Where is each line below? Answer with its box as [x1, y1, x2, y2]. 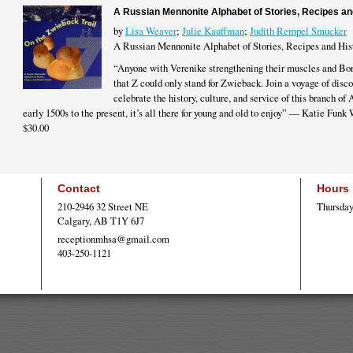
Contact [58, 181, 100, 195]
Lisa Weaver [125, 24, 176, 39]
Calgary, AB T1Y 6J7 [58, 213, 144, 228]
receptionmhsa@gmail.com [58, 231, 169, 246]
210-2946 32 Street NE [58, 199, 148, 214]
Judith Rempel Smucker [250, 24, 347, 39]
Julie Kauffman [182, 24, 244, 39]
